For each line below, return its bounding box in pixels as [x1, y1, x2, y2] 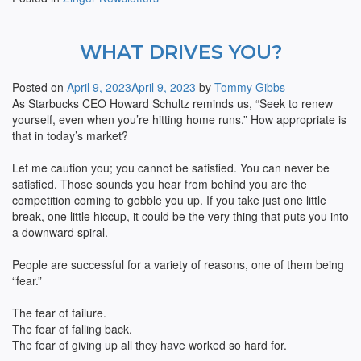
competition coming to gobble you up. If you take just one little [12, 192, 326, 208]
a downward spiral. [12, 224, 108, 240]
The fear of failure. [12, 305, 106, 321]
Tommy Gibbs [214, 79, 285, 95]
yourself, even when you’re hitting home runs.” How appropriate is [12, 111, 346, 127]
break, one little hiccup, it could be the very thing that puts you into [12, 208, 349, 224]
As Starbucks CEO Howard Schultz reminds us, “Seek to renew [12, 95, 333, 111]
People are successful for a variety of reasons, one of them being [12, 256, 344, 272]
